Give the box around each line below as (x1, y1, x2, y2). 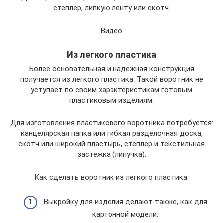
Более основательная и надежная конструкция (29, 64, 194, 74)
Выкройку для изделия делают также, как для (43, 197, 207, 206)
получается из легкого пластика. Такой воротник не (20, 75, 203, 84)
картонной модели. (92, 209, 158, 219)
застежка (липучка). (77, 150, 146, 159)
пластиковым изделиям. (69, 96, 154, 105)
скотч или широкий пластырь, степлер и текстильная (18, 139, 205, 149)
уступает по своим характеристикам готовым (31, 85, 192, 95)
